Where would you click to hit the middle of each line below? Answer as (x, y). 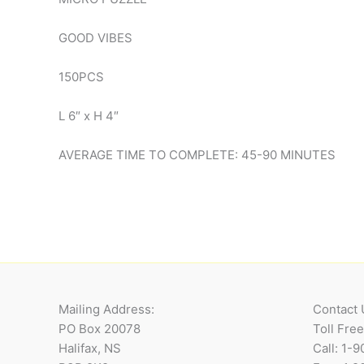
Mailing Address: (106, 310)
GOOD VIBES (95, 38)
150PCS (81, 77)
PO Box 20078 (100, 329)
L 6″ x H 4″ (89, 116)
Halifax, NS (90, 349)
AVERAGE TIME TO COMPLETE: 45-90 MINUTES (197, 155)
